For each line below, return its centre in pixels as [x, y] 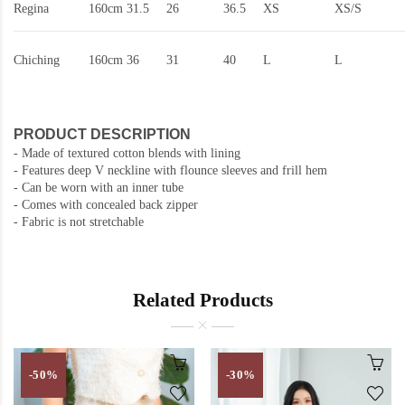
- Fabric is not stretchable [79, 222]
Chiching [37, 61]
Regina [31, 9]
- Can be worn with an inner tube [99, 188]
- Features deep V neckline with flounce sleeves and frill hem [170, 171]
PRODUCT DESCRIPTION [102, 135]
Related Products [202, 300]
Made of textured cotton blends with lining [131, 154]
